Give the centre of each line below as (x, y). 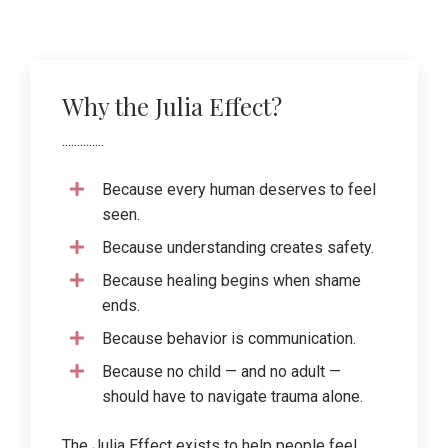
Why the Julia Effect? (172, 105)
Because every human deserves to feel (239, 189)
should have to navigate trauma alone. (232, 396)
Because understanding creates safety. (238, 247)
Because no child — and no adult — (221, 371)
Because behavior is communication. (229, 338)
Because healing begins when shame (231, 280)
